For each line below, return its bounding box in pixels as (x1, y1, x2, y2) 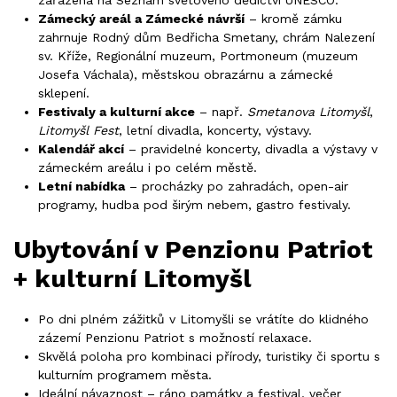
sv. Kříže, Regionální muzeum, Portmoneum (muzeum (38, 49, 358, 64)
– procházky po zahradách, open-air (125, 179, 348, 194)
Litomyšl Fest (38, 123, 119, 138)
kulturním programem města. (38, 368, 212, 383)
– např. (195, 105, 247, 120)
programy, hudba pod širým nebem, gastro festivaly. (38, 198, 351, 213)
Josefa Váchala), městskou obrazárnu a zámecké (38, 67, 333, 82)
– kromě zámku (245, 12, 342, 27)
